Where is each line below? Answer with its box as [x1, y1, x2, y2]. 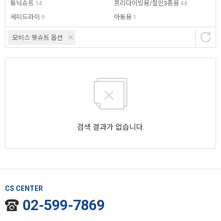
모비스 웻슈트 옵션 [12, 34, 63, 42]
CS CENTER [5, 184, 43, 193]
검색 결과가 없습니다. [76, 123, 145, 132]
